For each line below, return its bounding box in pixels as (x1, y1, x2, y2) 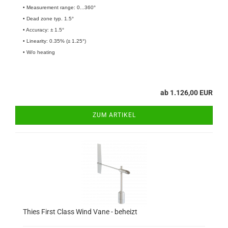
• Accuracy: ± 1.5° (23, 27, 64, 33)
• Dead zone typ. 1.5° (23, 16, 74, 21)
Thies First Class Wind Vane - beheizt (23, 208, 137, 216)
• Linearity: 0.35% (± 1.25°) (23, 38, 86, 44)
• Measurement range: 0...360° (23, 5, 96, 10)
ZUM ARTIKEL (92, 111, 136, 119)
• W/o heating (23, 49, 55, 55)
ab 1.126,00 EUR (160, 89, 213, 97)
